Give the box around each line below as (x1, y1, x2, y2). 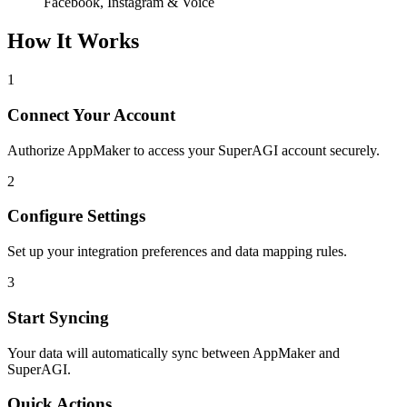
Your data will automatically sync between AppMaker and (7, 344, 340, 361)
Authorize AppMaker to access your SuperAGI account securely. (7, 142, 380, 158)
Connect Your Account (7, 104, 175, 124)
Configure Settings (7, 206, 145, 226)
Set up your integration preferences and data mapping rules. (7, 243, 347, 260)
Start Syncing (7, 307, 109, 327)
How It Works (7, 29, 139, 54)
